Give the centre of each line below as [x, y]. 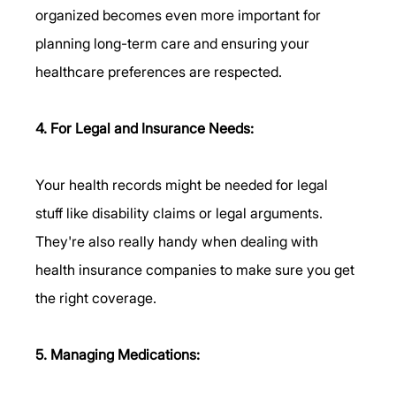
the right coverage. [96, 297]
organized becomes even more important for [180, 15]
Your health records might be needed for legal [184, 184]
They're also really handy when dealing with [179, 241]
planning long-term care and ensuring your [175, 43]
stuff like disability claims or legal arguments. [181, 213]
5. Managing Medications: [118, 354]
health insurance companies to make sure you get [197, 269]
